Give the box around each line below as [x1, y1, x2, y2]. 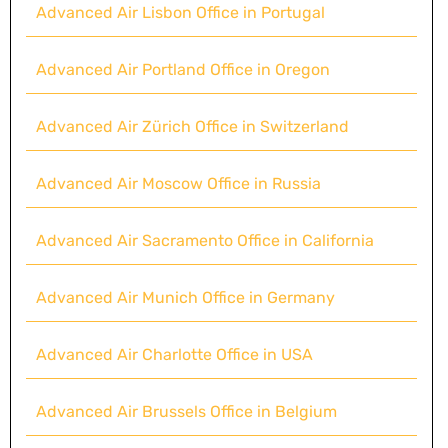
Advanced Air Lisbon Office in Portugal [36, 3, 325, 23]
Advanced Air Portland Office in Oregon [36, 60, 330, 80]
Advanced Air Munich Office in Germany [36, 288, 335, 308]
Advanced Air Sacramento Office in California [36, 231, 374, 251]
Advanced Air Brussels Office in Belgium [36, 402, 337, 422]
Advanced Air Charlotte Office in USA [36, 345, 313, 365]
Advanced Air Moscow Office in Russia [36, 174, 321, 194]
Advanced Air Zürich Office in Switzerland [36, 117, 349, 137]
